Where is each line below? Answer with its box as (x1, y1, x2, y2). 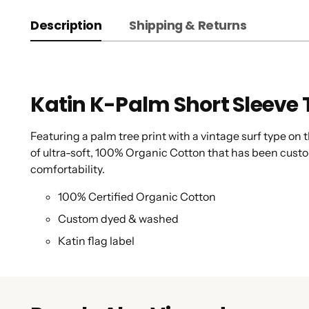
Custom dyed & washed (58, 212, 179, 226)
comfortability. (30, 162, 108, 177)
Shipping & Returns (129, 17, 247, 34)
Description (30, 17, 102, 34)
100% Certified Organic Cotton (58, 190, 217, 204)
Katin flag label (58, 234, 135, 248)
